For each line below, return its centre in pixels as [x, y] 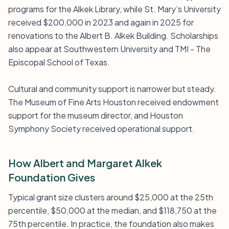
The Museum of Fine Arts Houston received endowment [113, 102]
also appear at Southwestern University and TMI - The [109, 49]
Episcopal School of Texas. [59, 62]
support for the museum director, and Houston [96, 115]
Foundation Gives [52, 177]
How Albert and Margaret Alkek [85, 163]
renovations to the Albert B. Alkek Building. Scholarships [113, 36]
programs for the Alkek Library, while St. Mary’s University [114, 9]
